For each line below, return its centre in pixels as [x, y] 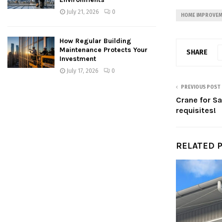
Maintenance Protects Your [104, 50]
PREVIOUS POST [201, 87]
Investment [78, 58]
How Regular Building [95, 41]
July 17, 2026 [83, 71]
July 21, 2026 [83, 12]
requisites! [196, 111]
